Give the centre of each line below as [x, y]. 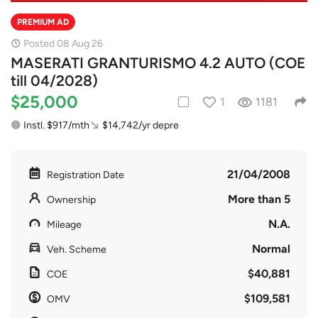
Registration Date [86, 175]
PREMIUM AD [43, 22]
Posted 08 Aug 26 [63, 43]
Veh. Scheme [77, 249]
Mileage [64, 224]
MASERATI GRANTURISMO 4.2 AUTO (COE [158, 62]
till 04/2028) [54, 80]
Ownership [71, 199]
